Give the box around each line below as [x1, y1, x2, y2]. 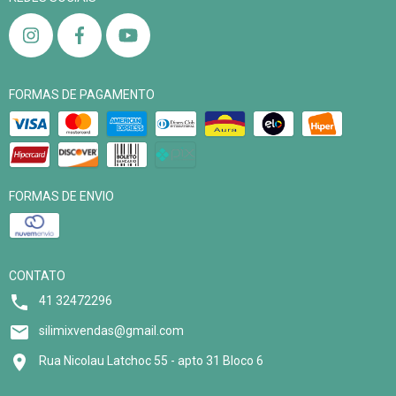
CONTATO [9, 268, 65, 283]
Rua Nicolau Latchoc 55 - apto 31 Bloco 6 [39, 353, 263, 368]
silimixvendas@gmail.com [39, 323, 184, 338]
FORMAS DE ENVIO [9, 188, 114, 203]
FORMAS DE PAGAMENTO [9, 87, 155, 102]
